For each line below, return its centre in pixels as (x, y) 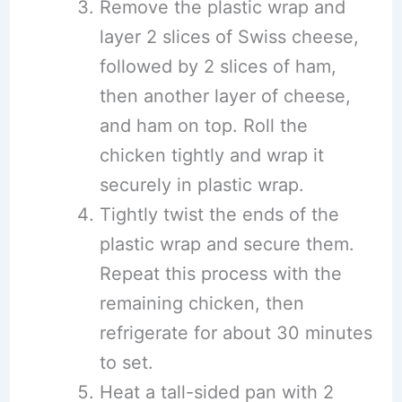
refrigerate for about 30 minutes (236, 333)
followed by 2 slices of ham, (218, 66)
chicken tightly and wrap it (211, 155)
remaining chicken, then (201, 303)
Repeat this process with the (220, 274)
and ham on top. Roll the (203, 126)
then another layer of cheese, (225, 96)
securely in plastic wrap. (201, 185)
